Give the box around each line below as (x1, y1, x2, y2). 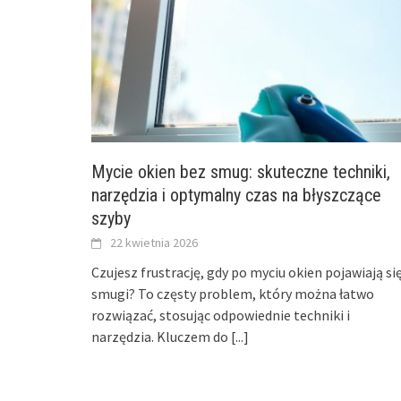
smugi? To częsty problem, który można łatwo (91, 284, 374, 303)
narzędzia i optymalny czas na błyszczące (91, 183, 381, 206)
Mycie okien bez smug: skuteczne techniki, (91, 160, 390, 183)
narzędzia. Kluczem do (91, 327, 231, 346)
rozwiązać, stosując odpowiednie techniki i (91, 305, 350, 324)
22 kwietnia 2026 (110, 234, 198, 251)
